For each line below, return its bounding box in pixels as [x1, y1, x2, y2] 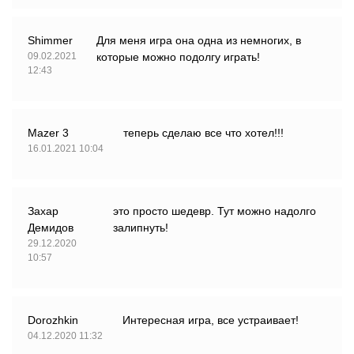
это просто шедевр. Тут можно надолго [112, 205, 316, 218]
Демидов [28, 221, 73, 235]
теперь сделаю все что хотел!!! [123, 126, 284, 140]
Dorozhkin [28, 314, 78, 327]
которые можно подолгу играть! [96, 51, 260, 64]
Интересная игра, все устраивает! [122, 314, 299, 327]
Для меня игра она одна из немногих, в [96, 34, 301, 47]
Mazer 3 [28, 126, 69, 140]
